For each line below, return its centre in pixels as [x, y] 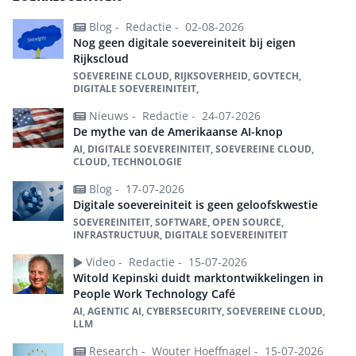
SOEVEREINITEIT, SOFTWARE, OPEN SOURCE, [178, 222]
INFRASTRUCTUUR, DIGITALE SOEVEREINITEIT [180, 235]
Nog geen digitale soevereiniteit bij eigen [184, 43]
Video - [106, 262]
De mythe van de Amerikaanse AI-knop [178, 132]
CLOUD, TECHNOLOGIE [128, 162]
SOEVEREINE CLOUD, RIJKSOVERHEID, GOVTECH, [187, 76]
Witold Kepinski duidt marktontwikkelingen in [198, 278]
